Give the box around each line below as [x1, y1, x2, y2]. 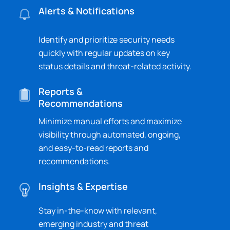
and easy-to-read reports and [39, 142, 148, 154]
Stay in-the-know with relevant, [39, 205, 157, 217]
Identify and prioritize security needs [39, 34, 175, 46]
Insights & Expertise [39, 180, 128, 193]
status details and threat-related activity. [39, 61, 191, 72]
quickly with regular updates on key [39, 47, 170, 59]
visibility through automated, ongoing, [39, 129, 181, 141]
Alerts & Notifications [39, 5, 135, 17]
